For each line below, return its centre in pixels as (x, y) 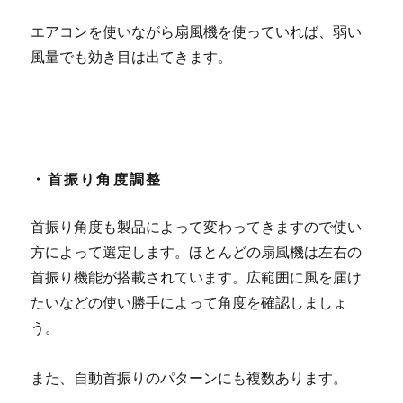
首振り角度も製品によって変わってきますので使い (197, 227)
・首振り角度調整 (97, 179)
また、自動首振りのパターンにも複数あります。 (189, 378)
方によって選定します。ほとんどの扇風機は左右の (197, 252)
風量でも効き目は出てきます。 (132, 57)
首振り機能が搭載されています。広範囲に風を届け (197, 277)
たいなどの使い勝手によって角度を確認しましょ (189, 302)
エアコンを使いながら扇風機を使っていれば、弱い (197, 31)
